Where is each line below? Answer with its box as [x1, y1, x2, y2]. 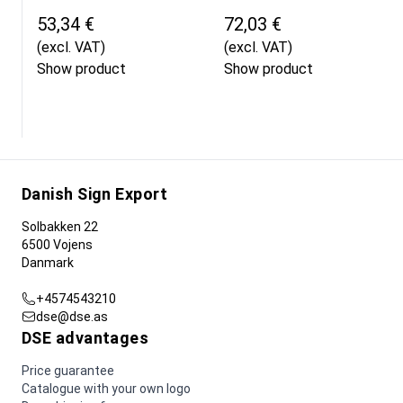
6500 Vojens [22, 237, 93, 253]
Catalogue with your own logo [22, 381, 191, 397]
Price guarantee [22, 363, 114, 379]
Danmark [22, 255, 74, 271]
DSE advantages [22, 328, 149, 348]
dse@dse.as [36, 309, 108, 325]
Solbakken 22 [22, 219, 98, 235]
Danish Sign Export [22, 184, 168, 204]
